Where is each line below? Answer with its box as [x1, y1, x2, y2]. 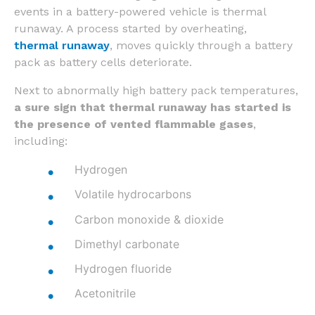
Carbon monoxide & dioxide [75, 212, 224, 226]
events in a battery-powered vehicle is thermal [14, 5, 266, 19]
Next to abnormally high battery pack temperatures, [14, 84, 298, 98]
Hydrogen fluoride [75, 262, 172, 276]
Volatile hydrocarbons [75, 187, 192, 202]
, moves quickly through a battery [110, 39, 292, 53]
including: [14, 134, 67, 148]
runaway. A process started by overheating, [14, 22, 247, 36]
